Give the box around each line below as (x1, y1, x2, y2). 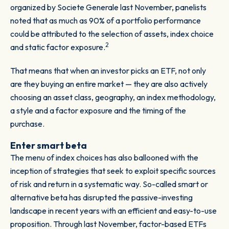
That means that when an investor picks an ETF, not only (10, 65, 206, 76)
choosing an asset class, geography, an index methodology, (10, 92, 216, 103)
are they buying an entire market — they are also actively (10, 79, 208, 89)
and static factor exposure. (10, 42, 105, 53)
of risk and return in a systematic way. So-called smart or (10, 179, 208, 190)
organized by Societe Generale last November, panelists (10, 2, 207, 13)
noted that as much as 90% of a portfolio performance (10, 15, 201, 26)
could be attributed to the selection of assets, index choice (10, 29, 214, 39)
